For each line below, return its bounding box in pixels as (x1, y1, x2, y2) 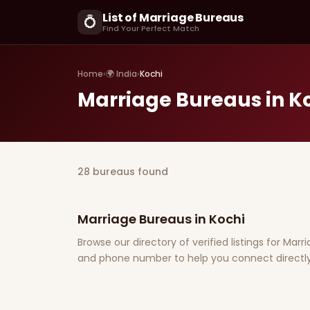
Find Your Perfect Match (102, 23, 199, 34)
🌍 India (106, 68, 137, 80)
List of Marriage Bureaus (102, 10, 244, 26)
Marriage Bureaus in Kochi (77, 210, 245, 228)
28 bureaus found (77, 165, 168, 179)
